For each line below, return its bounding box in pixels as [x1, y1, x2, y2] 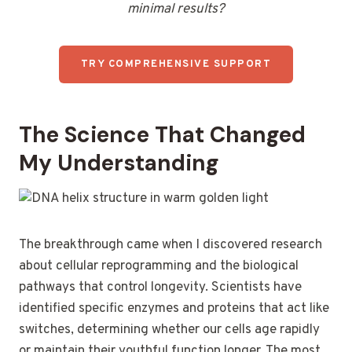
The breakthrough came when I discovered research [19, 236, 322, 254]
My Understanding [19, 148, 219, 178]
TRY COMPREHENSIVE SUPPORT [80, 57, 272, 71]
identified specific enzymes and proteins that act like [19, 299, 329, 317]
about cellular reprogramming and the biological [19, 257, 299, 275]
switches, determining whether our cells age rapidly [19, 321, 320, 339]
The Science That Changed [19, 119, 306, 149]
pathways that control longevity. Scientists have [19, 278, 302, 296]
